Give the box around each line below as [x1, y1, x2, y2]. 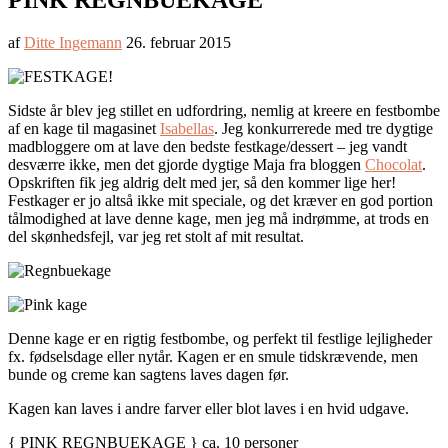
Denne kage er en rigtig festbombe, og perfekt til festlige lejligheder [8, 330, 432, 348]
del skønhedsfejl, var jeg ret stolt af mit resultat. [8, 228, 308, 246]
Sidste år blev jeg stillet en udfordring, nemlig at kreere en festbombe [8, 102, 440, 120]
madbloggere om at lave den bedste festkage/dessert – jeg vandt [8, 138, 407, 156]
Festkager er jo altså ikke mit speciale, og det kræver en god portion [8, 192, 433, 210]
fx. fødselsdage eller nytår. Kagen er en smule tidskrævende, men [8, 348, 418, 366]
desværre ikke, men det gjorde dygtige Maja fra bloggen [8, 156, 365, 174]
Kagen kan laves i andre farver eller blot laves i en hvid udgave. [8, 400, 409, 418]
